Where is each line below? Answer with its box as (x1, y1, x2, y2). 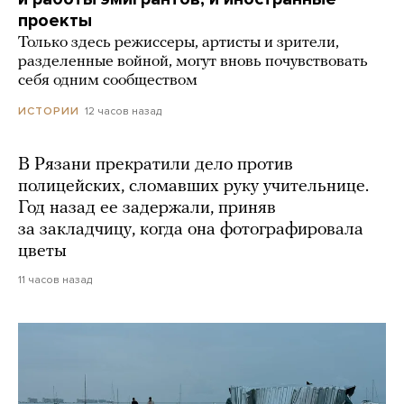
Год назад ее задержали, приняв (18, 199, 276, 218)
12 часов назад (85, 105, 161, 118)
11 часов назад (18, 273, 92, 287)
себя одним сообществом (18, 72, 197, 90)
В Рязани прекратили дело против (18, 156, 293, 175)
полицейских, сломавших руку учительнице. (18, 178, 369, 197)
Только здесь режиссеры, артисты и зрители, (18, 34, 339, 52)
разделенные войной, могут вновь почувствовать (18, 53, 368, 71)
